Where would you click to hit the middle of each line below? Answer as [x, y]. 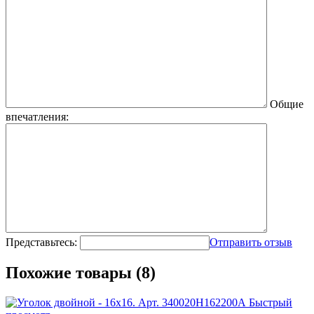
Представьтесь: [41, 242]
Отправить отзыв [251, 242]
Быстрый [271, 303]
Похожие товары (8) [81, 273]
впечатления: [37, 116]
